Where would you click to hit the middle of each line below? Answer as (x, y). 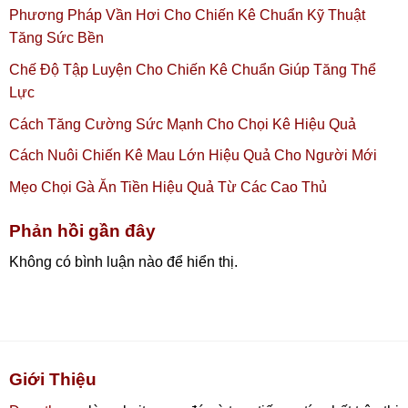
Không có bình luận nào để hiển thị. (123, 262)
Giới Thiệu (53, 380)
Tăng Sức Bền (56, 38)
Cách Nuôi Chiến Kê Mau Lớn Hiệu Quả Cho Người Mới (193, 156)
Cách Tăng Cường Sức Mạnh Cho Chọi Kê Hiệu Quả (183, 124)
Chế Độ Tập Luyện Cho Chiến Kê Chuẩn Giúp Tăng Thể (193, 70)
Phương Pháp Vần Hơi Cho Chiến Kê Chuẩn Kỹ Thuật (187, 15)
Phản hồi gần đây (82, 230)
